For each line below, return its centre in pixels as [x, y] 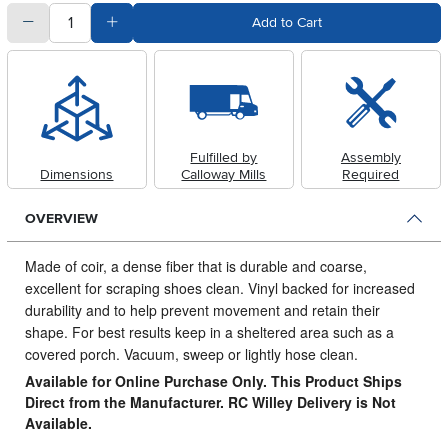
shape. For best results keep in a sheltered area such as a [209, 331]
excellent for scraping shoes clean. [136, 287]
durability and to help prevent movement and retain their [202, 309]
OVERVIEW [61, 219]
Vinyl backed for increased [331, 287]
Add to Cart [287, 22]
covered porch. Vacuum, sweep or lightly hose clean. [191, 353]
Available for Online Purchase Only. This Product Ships [213, 380]
